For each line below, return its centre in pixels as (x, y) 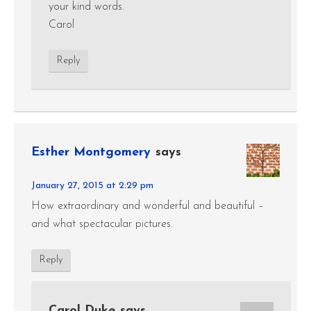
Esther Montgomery (91, 152)
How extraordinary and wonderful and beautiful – (148, 206)
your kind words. (86, 7)
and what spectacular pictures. (102, 224)
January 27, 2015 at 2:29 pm (92, 186)
